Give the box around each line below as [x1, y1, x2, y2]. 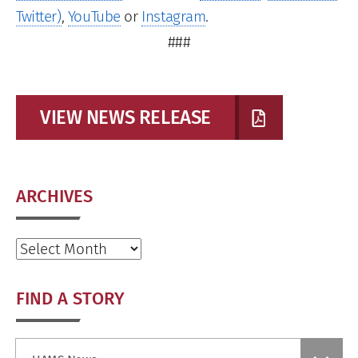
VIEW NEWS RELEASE [40, 105, 211, 129]
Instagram [141, 6, 206, 26]
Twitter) [16, 6, 62, 26]
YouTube [67, 6, 121, 26]
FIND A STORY [16, 287, 125, 309]
